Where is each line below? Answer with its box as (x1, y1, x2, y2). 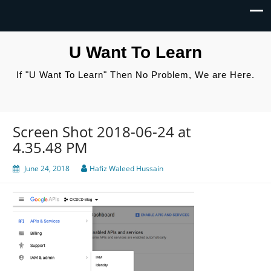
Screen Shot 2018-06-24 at (13, 122, 191, 142)
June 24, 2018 (24, 163, 70, 174)
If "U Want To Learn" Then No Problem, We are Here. (16, 70, 255, 80)
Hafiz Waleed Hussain (90, 163, 163, 174)
